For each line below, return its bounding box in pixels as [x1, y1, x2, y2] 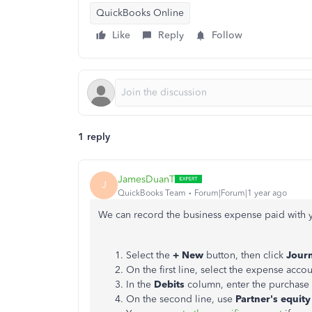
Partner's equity [235, 293, 311, 305]
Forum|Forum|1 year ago [194, 187, 287, 198]
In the [126, 279, 154, 290]
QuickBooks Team [118, 187, 186, 198]
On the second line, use [126, 293, 235, 305]
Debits [154, 279, 187, 290]
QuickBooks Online [96, 7, 184, 19]
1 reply [78, 131, 110, 143]
